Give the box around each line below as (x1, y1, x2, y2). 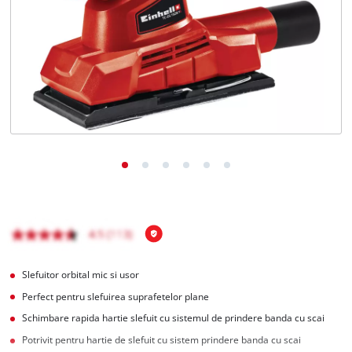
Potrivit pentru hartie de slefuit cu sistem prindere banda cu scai (22, 334, 302, 346)
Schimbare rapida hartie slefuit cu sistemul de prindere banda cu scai (22, 312, 325, 324)
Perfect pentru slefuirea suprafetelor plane (22, 290, 210, 302)
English (47, 66, 73, 76)
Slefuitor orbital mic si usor (22, 268, 140, 280)
